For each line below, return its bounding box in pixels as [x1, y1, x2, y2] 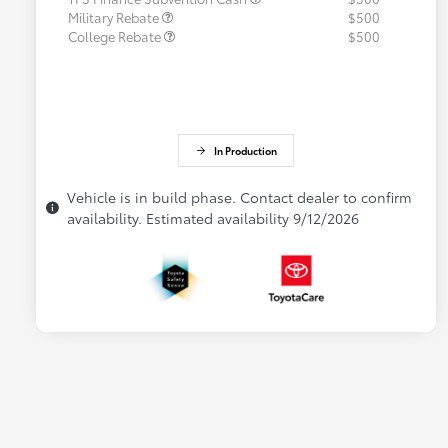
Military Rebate [68, 8, 162, 27]
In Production [213, 143, 277, 159]
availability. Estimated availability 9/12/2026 [67, 208, 359, 229]
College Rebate [68, 27, 164, 46]
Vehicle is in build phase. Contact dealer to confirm [67, 187, 412, 208]
